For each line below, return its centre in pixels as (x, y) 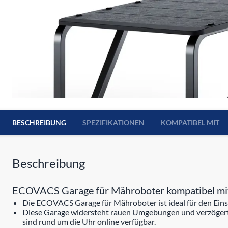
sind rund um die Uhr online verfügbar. (89, 222)
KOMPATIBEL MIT (190, 122)
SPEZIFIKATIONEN (113, 122)
